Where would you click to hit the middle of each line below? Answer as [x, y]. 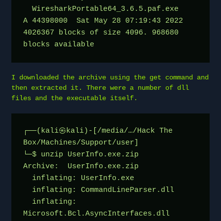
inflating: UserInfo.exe [110, 178]
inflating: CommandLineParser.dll [110, 190]
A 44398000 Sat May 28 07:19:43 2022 [103, 21]
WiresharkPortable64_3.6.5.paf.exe [28, 9]
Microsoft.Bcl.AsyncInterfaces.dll [101, 214]
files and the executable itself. [74, 98]
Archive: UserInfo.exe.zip [81, 166]
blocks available [59, 44]
